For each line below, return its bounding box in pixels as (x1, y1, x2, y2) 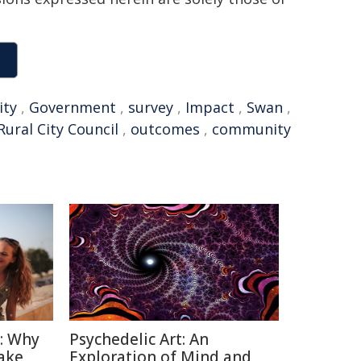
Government (29, 98, 116, 117)
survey (128, 98, 173, 117)
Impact (185, 98, 234, 117)
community (212, 119, 291, 139)
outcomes (131, 119, 200, 139)
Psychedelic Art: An (69, 329, 209, 350)
